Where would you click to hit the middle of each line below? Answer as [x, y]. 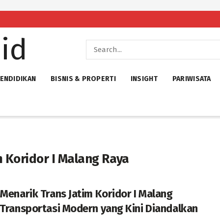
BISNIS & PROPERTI [83, 79]
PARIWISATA [192, 79]
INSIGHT [144, 79]
